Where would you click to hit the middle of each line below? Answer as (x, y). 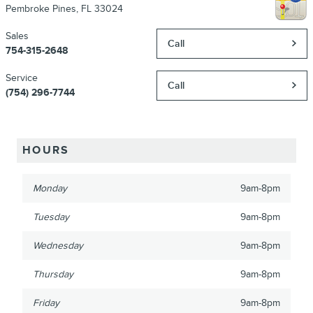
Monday (50, 188)
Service (22, 78)
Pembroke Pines (41, 8)
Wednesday (58, 245)
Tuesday (51, 217)
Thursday (53, 274)
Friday (46, 303)
